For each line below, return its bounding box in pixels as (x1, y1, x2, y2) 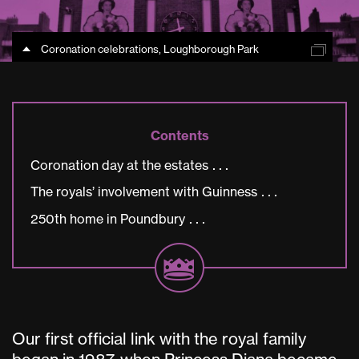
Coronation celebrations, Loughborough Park (41, 42, 259, 56)
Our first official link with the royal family (12, 328, 306, 349)
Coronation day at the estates (30, 156, 208, 173)
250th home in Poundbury (30, 210, 185, 227)
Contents (150, 127, 209, 143)
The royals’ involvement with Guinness (30, 184, 257, 200)
